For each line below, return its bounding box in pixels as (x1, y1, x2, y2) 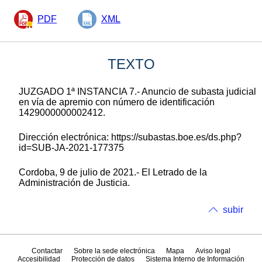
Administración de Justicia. (19, 177, 130, 188)
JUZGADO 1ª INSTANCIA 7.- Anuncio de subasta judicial (19, 86, 256, 96)
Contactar (31, 247, 63, 256)
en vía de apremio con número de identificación (19, 96, 215, 107)
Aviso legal (195, 247, 231, 256)
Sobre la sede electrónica (73, 247, 155, 256)
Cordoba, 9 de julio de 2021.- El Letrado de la (19, 167, 207, 177)
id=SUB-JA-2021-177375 (19, 142, 124, 153)
